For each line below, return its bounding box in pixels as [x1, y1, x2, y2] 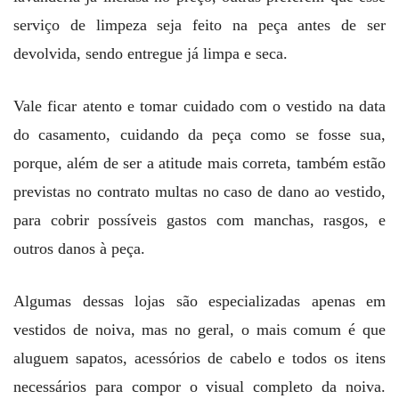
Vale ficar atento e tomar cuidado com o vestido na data [13, 96, 386, 115]
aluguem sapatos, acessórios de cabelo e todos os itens [13, 348, 386, 367]
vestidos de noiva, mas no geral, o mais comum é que [13, 320, 386, 338]
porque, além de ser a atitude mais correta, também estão [13, 153, 386, 172]
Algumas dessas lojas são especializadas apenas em [13, 291, 386, 310]
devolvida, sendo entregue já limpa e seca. [13, 44, 288, 62]
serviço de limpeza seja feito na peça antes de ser [13, 15, 386, 34]
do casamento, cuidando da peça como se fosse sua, [13, 125, 386, 143]
